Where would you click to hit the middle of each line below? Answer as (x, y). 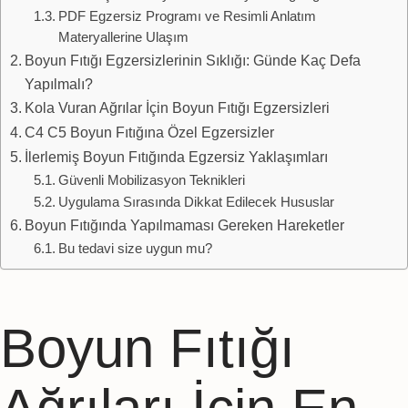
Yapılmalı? (59, 84)
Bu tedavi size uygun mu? (135, 249)
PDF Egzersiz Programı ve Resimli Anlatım (187, 17)
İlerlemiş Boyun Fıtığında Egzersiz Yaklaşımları (177, 157)
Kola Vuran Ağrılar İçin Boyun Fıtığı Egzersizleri (178, 108)
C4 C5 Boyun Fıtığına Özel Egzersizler (150, 133)
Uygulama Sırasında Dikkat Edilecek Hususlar (196, 203)
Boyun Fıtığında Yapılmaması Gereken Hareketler (185, 225)
